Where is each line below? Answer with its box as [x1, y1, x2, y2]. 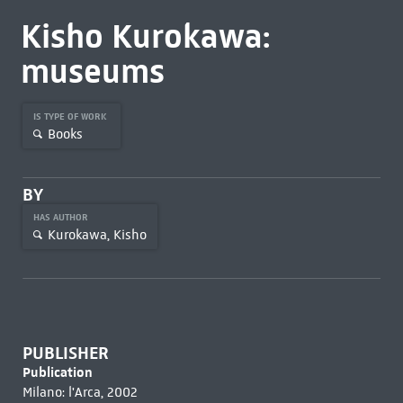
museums [20, 50, 165, 92]
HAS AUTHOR [32, 211, 91, 223]
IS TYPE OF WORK [32, 111, 110, 122]
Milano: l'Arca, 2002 [22, 384, 138, 400]
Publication [22, 363, 93, 381]
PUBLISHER [22, 343, 109, 363]
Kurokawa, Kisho [47, 226, 147, 243]
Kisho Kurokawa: [20, 15, 270, 57]
